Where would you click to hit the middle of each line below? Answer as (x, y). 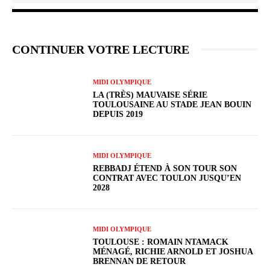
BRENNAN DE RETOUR (140, 261)
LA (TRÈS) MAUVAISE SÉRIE (150, 95)
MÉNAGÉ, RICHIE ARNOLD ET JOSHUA (173, 251)
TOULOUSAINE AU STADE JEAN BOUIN (172, 104)
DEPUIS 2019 (118, 114)
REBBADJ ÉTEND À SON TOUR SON (165, 168)
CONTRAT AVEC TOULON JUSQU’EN (167, 178)
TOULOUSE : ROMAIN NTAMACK (161, 242)
